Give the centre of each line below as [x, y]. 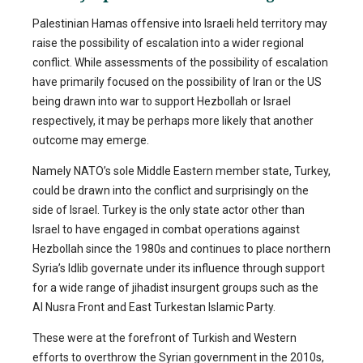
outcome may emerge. [91, 141]
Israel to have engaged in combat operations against [166, 230]
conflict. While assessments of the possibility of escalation [180, 63]
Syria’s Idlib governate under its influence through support [179, 269]
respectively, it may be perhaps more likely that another [173, 121]
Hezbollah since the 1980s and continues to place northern [181, 249]
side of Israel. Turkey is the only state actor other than [169, 210]
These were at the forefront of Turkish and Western [164, 338]
